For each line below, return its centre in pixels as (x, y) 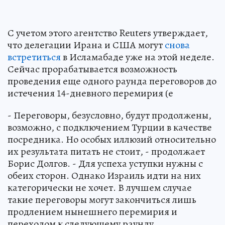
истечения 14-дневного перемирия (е (90, 93)
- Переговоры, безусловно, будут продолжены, (109, 116)
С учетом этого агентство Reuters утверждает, (108, 33)
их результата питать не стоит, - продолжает (106, 152)
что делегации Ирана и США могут (86, 45)
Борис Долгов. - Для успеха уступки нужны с (105, 164)
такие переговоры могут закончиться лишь (102, 200)
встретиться (34, 57)
